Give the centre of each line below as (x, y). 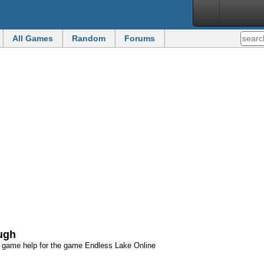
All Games (33, 38)
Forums (140, 38)
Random (89, 38)
